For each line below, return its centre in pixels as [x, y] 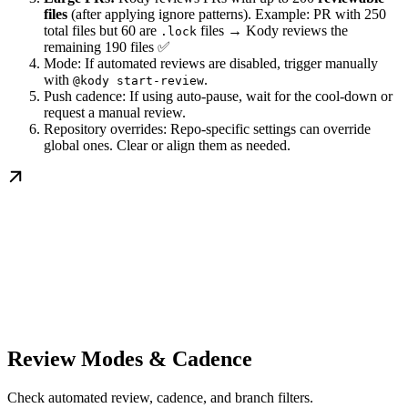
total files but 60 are [102, 31]
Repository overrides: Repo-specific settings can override [207, 129]
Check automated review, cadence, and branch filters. [160, 398]
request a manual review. [115, 113]
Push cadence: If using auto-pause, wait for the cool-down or [218, 97]
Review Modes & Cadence [130, 359]
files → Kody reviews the [272, 31]
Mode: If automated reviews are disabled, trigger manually [211, 64]
